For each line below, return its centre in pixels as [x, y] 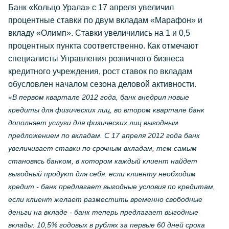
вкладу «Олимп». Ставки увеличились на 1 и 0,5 [99, 33]
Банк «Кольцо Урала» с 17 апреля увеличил [91, 7]
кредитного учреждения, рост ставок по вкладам [100, 71]
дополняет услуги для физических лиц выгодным [93, 123]
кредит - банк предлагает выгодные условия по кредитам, [112, 187]
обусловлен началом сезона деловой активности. [102, 84]
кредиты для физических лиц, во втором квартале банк [106, 110]
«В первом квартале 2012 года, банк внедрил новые [99, 97]
